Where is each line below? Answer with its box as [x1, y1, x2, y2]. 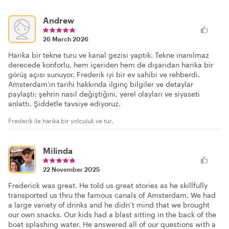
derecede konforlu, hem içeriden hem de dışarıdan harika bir [8, 60, 213, 70]
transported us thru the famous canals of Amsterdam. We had [8, 191, 216, 200]
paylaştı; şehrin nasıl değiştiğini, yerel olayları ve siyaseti [8, 89, 200, 99]
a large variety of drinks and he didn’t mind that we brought [8, 200, 210, 210]
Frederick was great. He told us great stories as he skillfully [8, 181, 208, 190]
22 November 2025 [43, 166, 100, 173]
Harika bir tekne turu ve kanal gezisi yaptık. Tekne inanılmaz [8, 51, 209, 60]
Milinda [43, 146, 73, 156]
